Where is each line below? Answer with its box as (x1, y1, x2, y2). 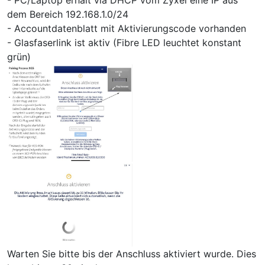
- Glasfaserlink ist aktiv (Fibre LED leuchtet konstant (7, 36, 241, 49)
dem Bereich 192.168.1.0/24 (7, 8, 128, 20)
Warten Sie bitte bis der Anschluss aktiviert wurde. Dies (7, 247, 256, 260)
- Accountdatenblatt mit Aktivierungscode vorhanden (7, 22, 246, 34)
